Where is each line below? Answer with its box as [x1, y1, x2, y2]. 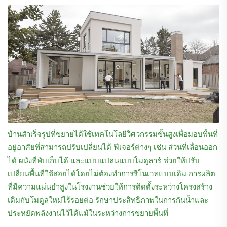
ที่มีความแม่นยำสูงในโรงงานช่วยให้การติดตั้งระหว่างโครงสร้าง [8, 182, 212, 192]
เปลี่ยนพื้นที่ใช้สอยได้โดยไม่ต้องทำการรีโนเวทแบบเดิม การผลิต [8, 169, 215, 179]
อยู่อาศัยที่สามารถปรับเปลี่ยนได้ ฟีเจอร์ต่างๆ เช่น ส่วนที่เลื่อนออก [8, 143, 217, 153]
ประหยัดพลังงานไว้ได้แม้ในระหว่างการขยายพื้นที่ [8, 209, 168, 218]
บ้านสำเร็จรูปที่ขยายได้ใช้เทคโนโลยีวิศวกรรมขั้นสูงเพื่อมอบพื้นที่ [8, 130, 218, 139]
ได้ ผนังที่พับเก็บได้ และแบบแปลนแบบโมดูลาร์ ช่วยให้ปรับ [8, 156, 200, 166]
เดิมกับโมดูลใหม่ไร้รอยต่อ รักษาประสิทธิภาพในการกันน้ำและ [8, 196, 208, 205]
